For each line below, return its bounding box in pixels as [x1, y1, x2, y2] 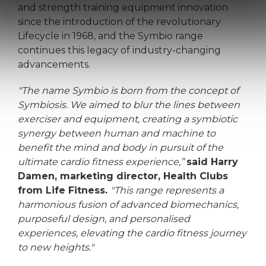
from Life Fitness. [18, 184, 110, 196]
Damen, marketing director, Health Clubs [18, 170, 228, 182]
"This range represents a [110, 184, 224, 196]
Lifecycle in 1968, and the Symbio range [18, 30, 203, 42]
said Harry [186, 156, 238, 167]
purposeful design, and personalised [18, 213, 190, 224]
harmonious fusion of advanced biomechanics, [18, 198, 239, 210]
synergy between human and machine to [18, 127, 216, 139]
